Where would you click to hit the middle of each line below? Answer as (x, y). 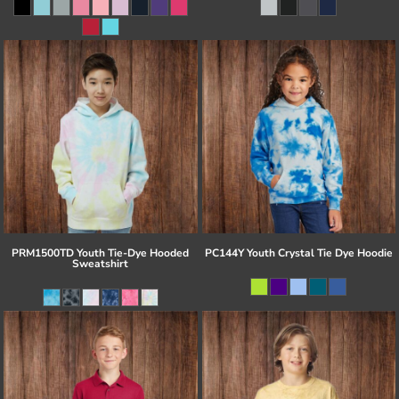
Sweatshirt (101, 264)
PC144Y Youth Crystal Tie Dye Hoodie (298, 253)
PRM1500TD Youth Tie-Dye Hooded (101, 253)
